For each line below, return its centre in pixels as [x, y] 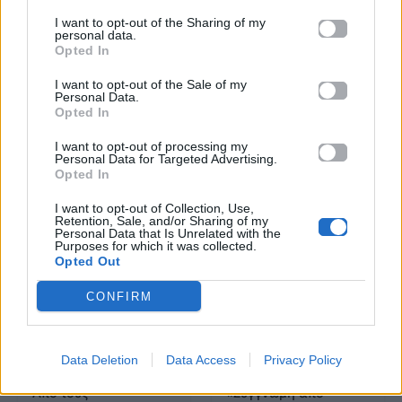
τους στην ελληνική [216, 111]
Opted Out [88, 261]
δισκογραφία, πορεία [223, 66]
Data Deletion [99, 360]
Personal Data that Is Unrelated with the [168, 233]
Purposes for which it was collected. [156, 246]
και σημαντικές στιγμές [229, 88]
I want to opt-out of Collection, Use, [154, 208]
